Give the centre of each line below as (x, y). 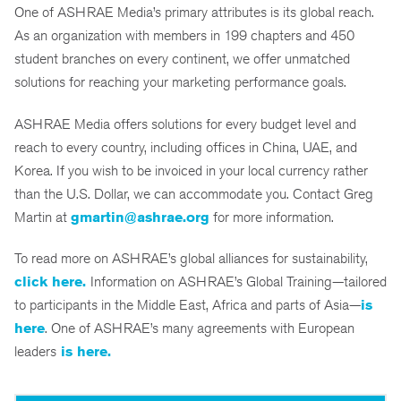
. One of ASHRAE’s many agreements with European (200, 328)
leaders (35, 352)
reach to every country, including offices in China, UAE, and (186, 147)
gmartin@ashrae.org (140, 217)
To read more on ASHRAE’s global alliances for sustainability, (191, 259)
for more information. (273, 217)
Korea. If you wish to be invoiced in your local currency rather (191, 170)
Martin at (43, 217)
